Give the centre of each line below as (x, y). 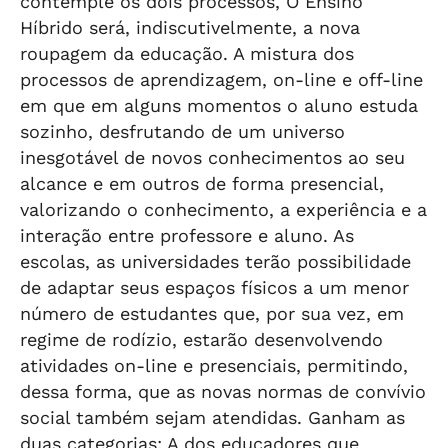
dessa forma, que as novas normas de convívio (223, 391)
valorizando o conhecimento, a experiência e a (223, 209)
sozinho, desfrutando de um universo (182, 131)
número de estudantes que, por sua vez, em (212, 313)
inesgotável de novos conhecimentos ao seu (212, 157)
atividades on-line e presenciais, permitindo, (214, 365)
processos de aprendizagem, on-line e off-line (221, 79)
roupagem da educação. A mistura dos (187, 53)
